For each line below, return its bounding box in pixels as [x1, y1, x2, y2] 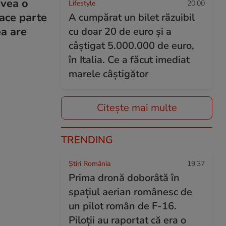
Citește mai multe [96, 101, 177, 115]
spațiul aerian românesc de [69, 185, 192, 199]
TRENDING [61, 133, 113, 147]
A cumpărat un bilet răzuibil [69, 11, 195, 24]
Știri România [69, 159, 110, 168]
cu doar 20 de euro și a [69, 25, 172, 38]
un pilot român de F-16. [69, 199, 177, 213]
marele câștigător [69, 67, 148, 81]
